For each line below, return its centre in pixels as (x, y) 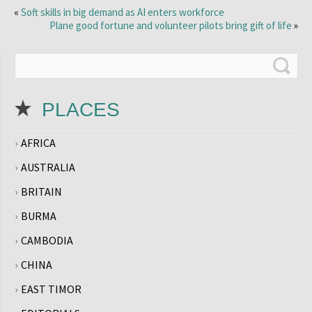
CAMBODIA (47, 240)
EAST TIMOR (51, 289)
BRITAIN (41, 192)
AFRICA (38, 143)
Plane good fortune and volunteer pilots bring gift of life (171, 25)
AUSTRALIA (48, 167)
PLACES (81, 110)
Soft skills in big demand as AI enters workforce (123, 12)
